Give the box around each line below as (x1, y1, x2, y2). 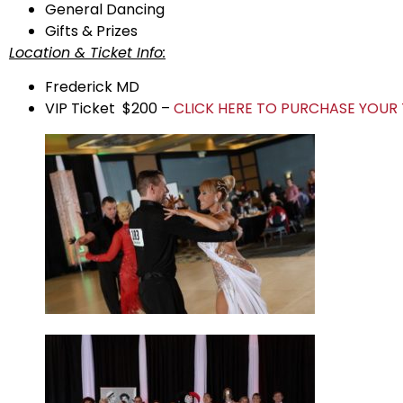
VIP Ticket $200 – (45, 98, 174, 120)
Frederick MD (45, 76, 139, 98)
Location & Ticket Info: (9, 41, 166, 63)
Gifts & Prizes (45, 20, 138, 41)
